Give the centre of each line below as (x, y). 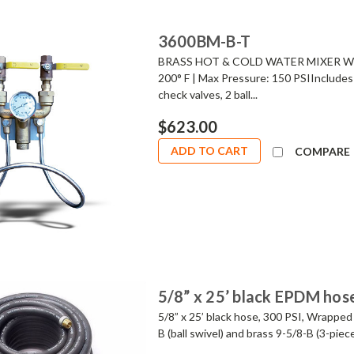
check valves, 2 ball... (207, 94)
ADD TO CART (209, 150)
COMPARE (322, 151)
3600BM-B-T (204, 41)
